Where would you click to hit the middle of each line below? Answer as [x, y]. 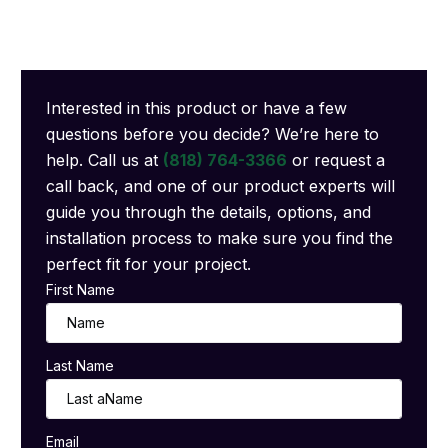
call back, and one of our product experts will [221, 185]
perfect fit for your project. [149, 263]
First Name [81, 289]
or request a [336, 159]
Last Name [80, 365]
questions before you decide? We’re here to [213, 133]
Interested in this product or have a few [197, 107]
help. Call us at [105, 159]
